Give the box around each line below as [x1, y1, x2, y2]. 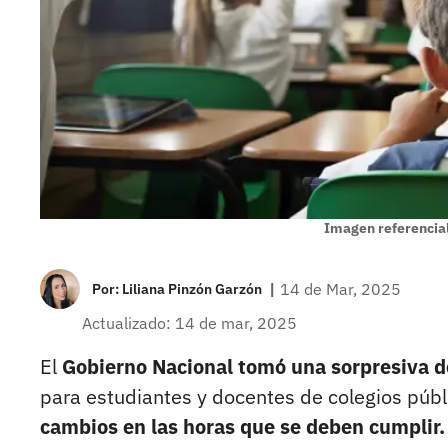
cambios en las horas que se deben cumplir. [40, 413, 445, 441]
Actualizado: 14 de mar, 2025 [82, 313, 297, 334]
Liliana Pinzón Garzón [122, 280, 262, 299]
